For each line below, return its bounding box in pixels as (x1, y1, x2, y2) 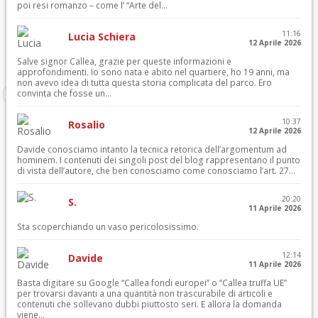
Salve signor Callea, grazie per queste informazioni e (16, 55, 231, 67)
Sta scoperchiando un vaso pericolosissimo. (16, 221, 199, 233)
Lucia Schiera (67, 30, 136, 43)
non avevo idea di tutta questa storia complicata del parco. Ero (16, 77, 272, 89)
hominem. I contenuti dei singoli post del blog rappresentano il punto (16, 154, 300, 166)
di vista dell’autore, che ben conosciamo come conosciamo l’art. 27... (16, 165, 295, 177)
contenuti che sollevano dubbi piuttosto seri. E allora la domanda (16, 298, 282, 310)
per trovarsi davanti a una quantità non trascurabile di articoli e (16, 287, 273, 300)
